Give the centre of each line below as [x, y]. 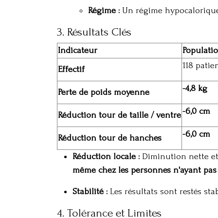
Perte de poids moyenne [104, 92]
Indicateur [78, 50]
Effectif [71, 69]
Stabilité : [90, 191]
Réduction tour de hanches [110, 138]
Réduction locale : [106, 156]
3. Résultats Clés [94, 32]
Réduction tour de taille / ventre [119, 115]
